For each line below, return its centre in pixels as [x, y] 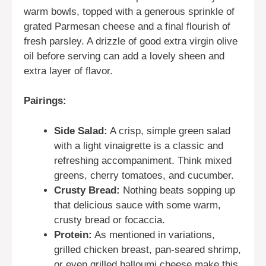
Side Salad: [81, 131]
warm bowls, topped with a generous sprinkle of [129, 11]
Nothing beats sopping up [178, 190]
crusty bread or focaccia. [110, 220]
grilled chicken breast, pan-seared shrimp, [148, 249]
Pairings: [45, 101]
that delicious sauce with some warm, [137, 205]
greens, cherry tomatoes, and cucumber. [144, 175]
